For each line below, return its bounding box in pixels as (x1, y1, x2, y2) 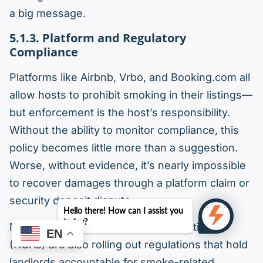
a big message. (9, 7, 86, 20)
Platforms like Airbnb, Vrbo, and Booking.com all (9, 71, 250, 84)
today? (63, 217, 87, 227)
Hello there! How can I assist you (63, 205, 183, 215)
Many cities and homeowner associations (9, 221, 218, 234)
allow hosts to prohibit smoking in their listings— (9, 89, 252, 102)
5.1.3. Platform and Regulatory (9, 30, 186, 46)
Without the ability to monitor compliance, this (9, 124, 239, 137)
